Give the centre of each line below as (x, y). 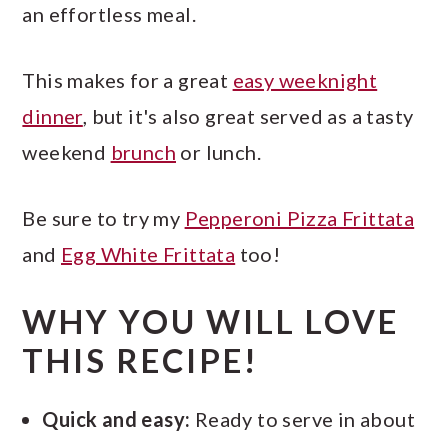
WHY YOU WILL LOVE (211, 321)
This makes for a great (127, 79)
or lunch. (219, 151)
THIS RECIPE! (141, 360)
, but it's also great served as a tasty (248, 115)
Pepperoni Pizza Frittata (299, 217)
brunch (143, 151)
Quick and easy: (116, 418)
